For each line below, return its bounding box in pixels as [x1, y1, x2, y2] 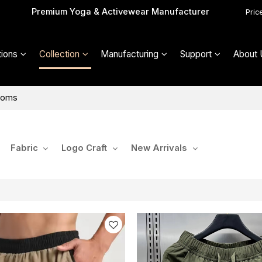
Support [180, 49, 212, 60]
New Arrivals [131, 143, 188, 154]
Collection [39, 49, 80, 60]
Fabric [10, 143, 38, 154]
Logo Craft [61, 143, 108, 154]
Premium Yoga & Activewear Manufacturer [31, 6, 209, 17]
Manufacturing [101, 49, 159, 60]
